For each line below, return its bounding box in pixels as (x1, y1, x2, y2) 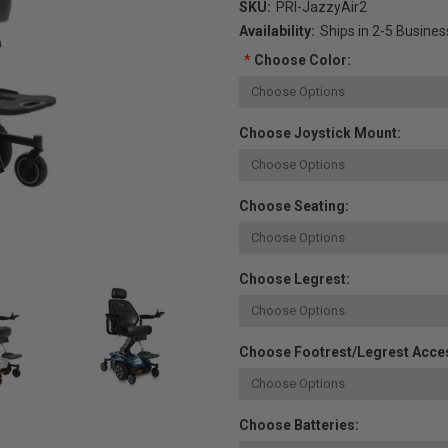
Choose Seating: (239, 197, 349, 214)
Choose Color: (250, 51, 351, 68)
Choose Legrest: (239, 270, 350, 287)
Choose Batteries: (239, 416, 359, 433)
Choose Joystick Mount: (239, 124, 401, 141)
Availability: (239, 22, 315, 39)
